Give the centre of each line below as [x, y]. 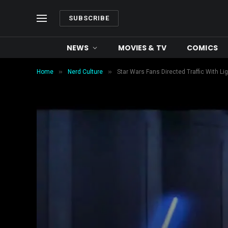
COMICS [202, 48]
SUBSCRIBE [89, 18]
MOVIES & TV [142, 48]
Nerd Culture [85, 72]
